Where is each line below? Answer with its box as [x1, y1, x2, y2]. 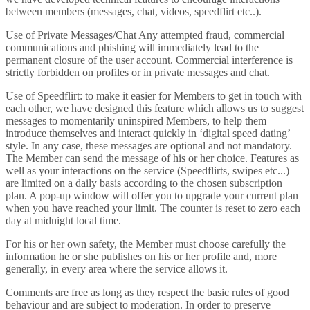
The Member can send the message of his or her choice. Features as [6, 152, 299, 164]
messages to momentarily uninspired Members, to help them [6, 115, 266, 127]
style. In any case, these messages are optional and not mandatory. [6, 140, 292, 152]
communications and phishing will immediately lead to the [6, 42, 259, 53]
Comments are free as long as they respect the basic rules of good [6, 286, 289, 298]
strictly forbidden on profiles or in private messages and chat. [6, 66, 270, 78]
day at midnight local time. [6, 215, 121, 226]
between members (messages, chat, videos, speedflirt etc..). [6, 6, 262, 17]
